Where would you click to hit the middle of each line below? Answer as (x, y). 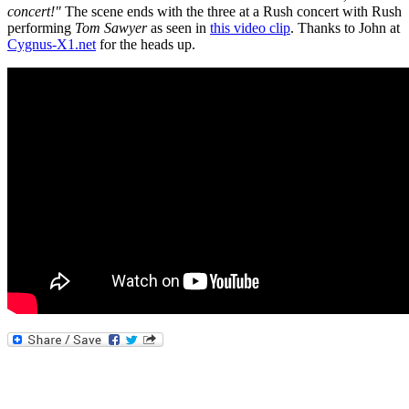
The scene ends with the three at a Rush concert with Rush (231, 12)
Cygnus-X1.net (52, 45)
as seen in (178, 28)
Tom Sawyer (111, 28)
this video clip (250, 28)
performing (41, 28)
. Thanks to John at (345, 28)
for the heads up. (146, 45)
